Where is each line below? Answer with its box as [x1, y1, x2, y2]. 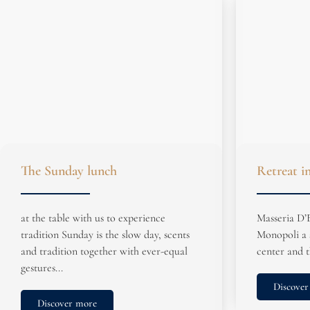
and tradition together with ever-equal [21, 244, 188, 258]
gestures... [21, 260, 63, 275]
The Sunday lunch [21, 163, 117, 180]
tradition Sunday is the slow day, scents [21, 227, 190, 241]
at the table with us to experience [21, 210, 165, 225]
